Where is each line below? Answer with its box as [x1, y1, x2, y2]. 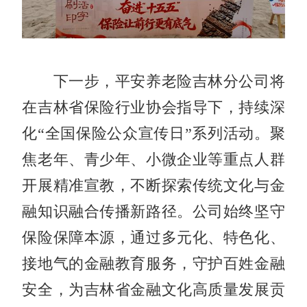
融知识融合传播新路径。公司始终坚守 [22, 203, 285, 220]
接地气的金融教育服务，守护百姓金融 [22, 255, 285, 272]
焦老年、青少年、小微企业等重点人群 [22, 151, 285, 168]
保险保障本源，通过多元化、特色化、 [22, 229, 285, 246]
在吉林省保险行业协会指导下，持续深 [22, 99, 285, 116]
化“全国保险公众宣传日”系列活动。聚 [22, 125, 285, 142]
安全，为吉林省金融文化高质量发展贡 [22, 281, 285, 298]
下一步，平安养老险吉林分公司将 [22, 73, 285, 90]
